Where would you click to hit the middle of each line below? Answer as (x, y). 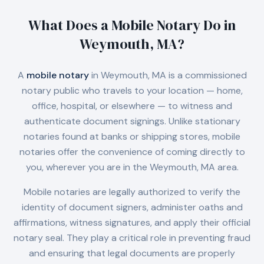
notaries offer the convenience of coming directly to (132, 152)
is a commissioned (206, 75)
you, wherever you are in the (88, 167)
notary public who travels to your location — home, (132, 90)
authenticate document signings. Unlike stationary (132, 121)
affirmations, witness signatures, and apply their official (132, 222)
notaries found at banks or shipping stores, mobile (132, 136)
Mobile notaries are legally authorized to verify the (132, 192)
